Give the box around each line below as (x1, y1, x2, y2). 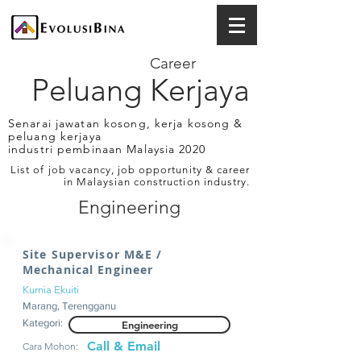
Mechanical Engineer (23, 262, 154, 277)
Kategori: (23, 317, 63, 329)
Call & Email (87, 338, 160, 354)
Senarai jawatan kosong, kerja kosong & (8, 116, 243, 131)
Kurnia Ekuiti (23, 284, 79, 296)
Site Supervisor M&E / (23, 247, 163, 262)
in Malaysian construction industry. (63, 176, 250, 188)
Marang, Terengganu (23, 300, 116, 312)
